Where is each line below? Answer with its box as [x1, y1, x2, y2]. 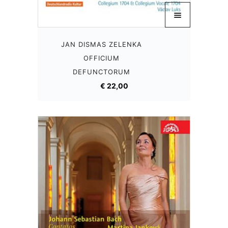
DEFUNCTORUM [72, 68, 130, 76]
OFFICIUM [83, 54, 120, 62]
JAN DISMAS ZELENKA [61, 40, 142, 48]
